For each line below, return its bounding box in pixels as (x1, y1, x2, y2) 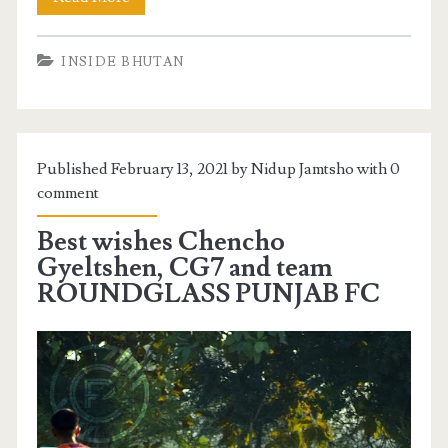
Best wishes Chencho (37, 224, 286, 259)
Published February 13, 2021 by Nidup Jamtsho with (37, 158, 391, 179)
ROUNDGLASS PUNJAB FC (37, 276, 381, 311)
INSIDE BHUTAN (61, 53, 185, 70)
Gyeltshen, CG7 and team (37, 250, 333, 285)
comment (37, 182, 100, 203)
